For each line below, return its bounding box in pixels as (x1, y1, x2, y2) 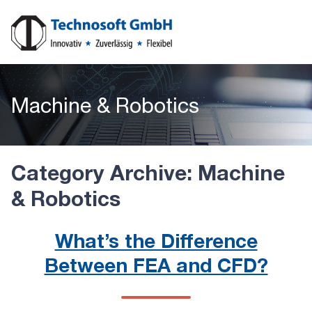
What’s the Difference (54, 234, 258, 251)
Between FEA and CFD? (44, 258, 268, 276)
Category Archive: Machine (11, 165, 285, 185)
